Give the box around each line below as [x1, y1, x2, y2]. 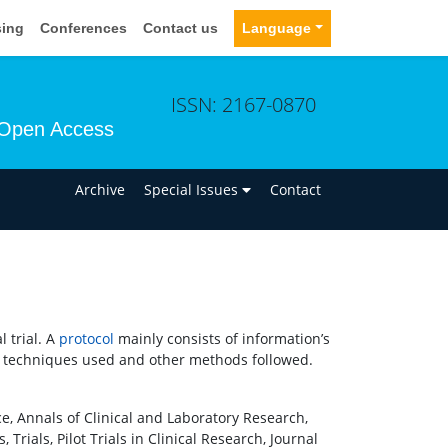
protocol [59, 329, 114, 349]
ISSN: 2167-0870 [171, 90, 316, 118]
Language [242, 19, 312, 36]
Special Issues [144, 179, 243, 199]
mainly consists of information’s [114, 329, 330, 349]
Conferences [40, 19, 128, 36]
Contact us [143, 19, 219, 36]
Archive [75, 179, 126, 199]
